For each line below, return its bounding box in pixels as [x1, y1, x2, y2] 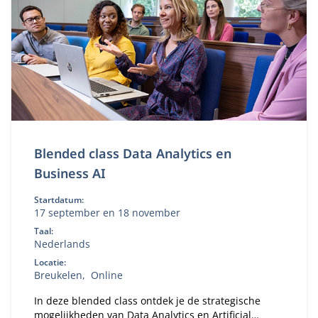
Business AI [34, 165, 106, 182]
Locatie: [34, 256, 66, 268]
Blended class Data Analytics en [34, 145, 231, 162]
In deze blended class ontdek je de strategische [34, 294, 261, 307]
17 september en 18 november [34, 206, 180, 219]
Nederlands [34, 237, 90, 251]
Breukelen [34, 268, 82, 282]
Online [91, 268, 123, 282]
